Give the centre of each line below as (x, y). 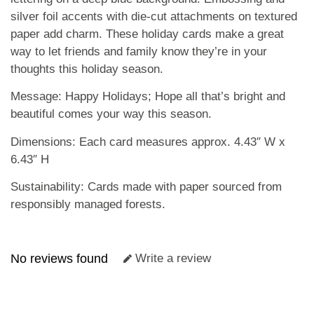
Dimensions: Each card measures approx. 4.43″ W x (148, 142)
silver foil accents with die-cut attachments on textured (154, 16)
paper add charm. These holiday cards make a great (147, 34)
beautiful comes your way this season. (111, 114)
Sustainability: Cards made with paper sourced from (146, 187)
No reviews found (59, 258)
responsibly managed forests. (88, 205)
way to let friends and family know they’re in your (139, 52)
